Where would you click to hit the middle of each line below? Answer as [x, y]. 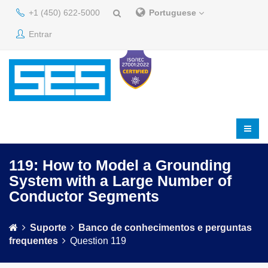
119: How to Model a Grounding [120, 165]
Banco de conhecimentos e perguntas [165, 228]
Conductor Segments [84, 196]
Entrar [39, 34]
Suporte [48, 228]
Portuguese [174, 13]
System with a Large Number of [120, 181]
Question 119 [98, 241]
